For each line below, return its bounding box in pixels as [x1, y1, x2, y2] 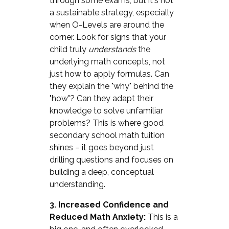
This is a [145, 212, 178, 222]
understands [88, 44, 136, 54]
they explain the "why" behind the [49, 81, 173, 91]
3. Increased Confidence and [49, 199, 169, 210]
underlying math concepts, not [49, 56, 165, 66]
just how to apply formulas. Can [49, 68, 169, 79]
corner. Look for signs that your [49, 32, 166, 42]
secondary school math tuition [49, 130, 165, 140]
